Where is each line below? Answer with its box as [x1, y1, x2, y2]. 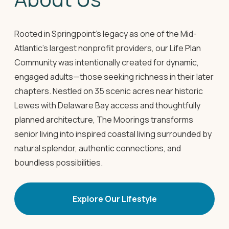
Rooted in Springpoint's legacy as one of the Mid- [14, 28, 197, 39]
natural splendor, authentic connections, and [14, 142, 181, 154]
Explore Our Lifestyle [72, 193, 157, 204]
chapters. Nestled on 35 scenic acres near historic [14, 85, 203, 97]
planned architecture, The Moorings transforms [14, 113, 193, 125]
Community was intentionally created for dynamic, [14, 56, 199, 68]
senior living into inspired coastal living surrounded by [14, 128, 212, 140]
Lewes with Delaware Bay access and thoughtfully [14, 99, 200, 111]
